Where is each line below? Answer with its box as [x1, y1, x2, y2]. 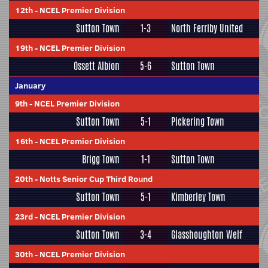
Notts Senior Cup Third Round [39, 173, 153, 185]
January [15, 80, 45, 92]
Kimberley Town [171, 190, 226, 204]
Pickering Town [171, 115, 224, 129]
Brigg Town [82, 153, 120, 166]
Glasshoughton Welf [171, 228, 242, 242]
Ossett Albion [74, 59, 120, 73]
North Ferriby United [171, 22, 243, 35]
